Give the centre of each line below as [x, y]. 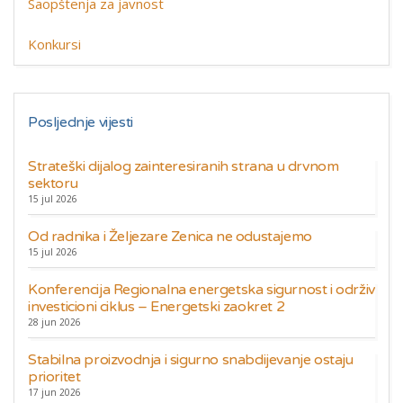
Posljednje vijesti [81, 122]
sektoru [53, 184]
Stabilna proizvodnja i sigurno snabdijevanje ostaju [191, 360]
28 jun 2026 [54, 322]
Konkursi [54, 44]
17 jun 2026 [54, 392]
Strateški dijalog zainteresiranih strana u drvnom [184, 166]
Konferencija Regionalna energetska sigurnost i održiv [201, 290]
